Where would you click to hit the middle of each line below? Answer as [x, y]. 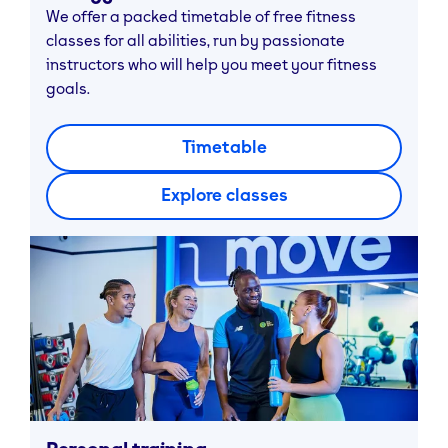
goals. [68, 87]
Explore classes [224, 194]
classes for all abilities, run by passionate [195, 39]
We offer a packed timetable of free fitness [201, 15]
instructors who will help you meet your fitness [211, 63]
